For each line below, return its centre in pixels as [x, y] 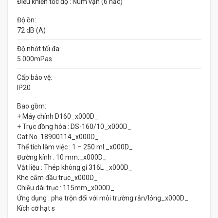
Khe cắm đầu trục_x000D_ [57, 178]
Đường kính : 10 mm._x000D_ [62, 157]
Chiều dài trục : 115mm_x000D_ [66, 188]
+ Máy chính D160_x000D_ [58, 116]
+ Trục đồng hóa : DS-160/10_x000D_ [74, 127]
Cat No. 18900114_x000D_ [58, 137]
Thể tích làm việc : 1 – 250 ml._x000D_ [75, 147]
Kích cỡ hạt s [36, 208]
